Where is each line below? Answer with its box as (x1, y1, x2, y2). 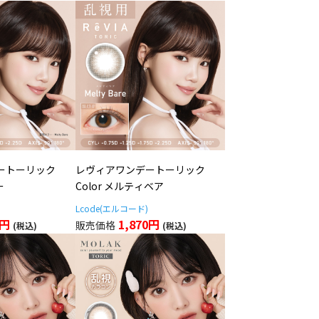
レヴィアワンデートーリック (75, 162, 205, 177)
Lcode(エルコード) (75, 202, 148, 214)
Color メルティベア (75, 179, 164, 193)
